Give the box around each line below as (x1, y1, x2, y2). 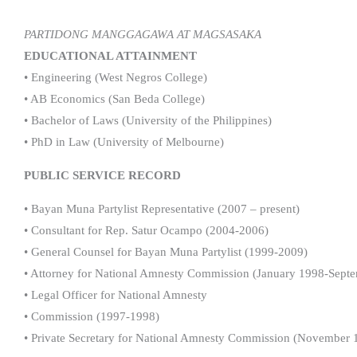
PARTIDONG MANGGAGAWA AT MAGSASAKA (24, 27, 261, 41)
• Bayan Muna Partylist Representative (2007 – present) (24, 202, 300, 215)
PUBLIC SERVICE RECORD (24, 168, 181, 182)
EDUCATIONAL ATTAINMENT (24, 49, 197, 62)
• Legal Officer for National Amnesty (24, 288, 207, 301)
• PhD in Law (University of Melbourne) (24, 135, 224, 148)
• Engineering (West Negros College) (24, 70, 207, 84)
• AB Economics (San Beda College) (24, 92, 205, 105)
